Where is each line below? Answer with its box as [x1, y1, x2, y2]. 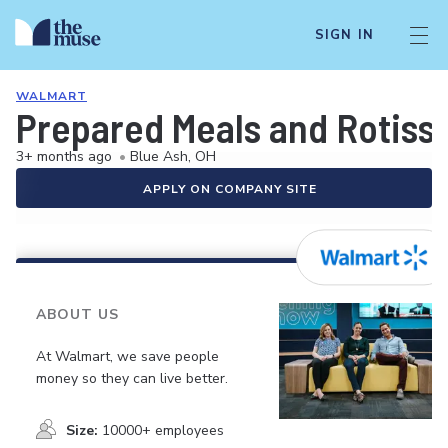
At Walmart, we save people [36, 346, 219, 366]
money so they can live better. [36, 368, 228, 388]
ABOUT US [36, 305, 119, 324]
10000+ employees [102, 420, 224, 440]
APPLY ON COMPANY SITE [143, 181, 317, 197]
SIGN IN [314, 26, 374, 44]
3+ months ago [16, 147, 112, 166]
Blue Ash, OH [130, 147, 216, 166]
